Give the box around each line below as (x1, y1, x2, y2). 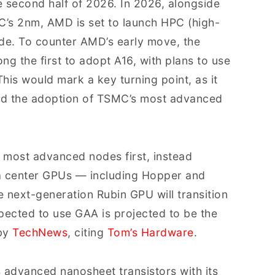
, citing (68, 226, 107, 239)
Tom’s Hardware (107, 226, 194, 239)
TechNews (9, 226, 68, 239)
